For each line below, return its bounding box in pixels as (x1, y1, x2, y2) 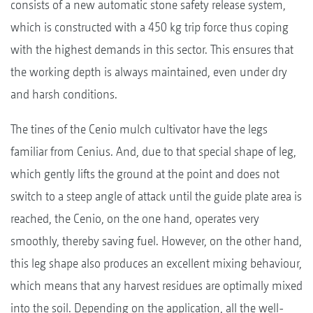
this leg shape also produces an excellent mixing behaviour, (10, 255, 302, 270)
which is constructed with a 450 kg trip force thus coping (10, 19, 289, 34)
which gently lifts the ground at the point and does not (10, 166, 279, 181)
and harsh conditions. (10, 86, 117, 101)
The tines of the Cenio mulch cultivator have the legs (10, 121, 268, 136)
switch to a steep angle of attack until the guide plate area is (10, 188, 302, 203)
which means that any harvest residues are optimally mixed (10, 277, 303, 293)
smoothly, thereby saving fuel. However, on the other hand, (10, 233, 302, 248)
